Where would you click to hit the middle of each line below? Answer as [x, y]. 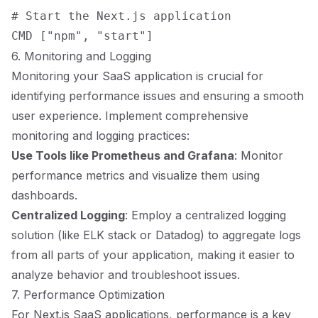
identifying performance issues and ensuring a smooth [158, 96]
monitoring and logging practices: [100, 136]
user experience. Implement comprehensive [130, 116]
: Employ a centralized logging [205, 215]
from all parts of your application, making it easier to [153, 255]
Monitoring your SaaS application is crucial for [137, 76]
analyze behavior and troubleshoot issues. [126, 275]
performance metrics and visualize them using [136, 175]
